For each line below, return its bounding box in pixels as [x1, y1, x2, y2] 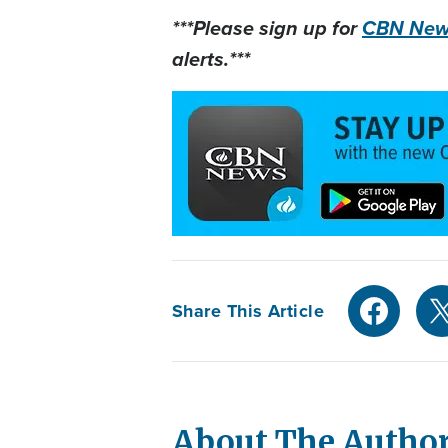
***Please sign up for [172, 13, 362, 44]
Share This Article [172, 297, 325, 324]
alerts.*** [172, 44, 250, 75]
